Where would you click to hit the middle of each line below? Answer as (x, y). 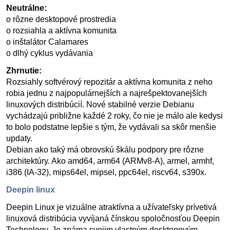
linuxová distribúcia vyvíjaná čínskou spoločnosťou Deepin (113, 218)
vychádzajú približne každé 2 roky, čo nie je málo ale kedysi (114, 116)
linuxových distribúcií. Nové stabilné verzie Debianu (100, 104)
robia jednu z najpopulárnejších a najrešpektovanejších (107, 93)
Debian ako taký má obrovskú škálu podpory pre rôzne (105, 150)
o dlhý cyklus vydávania (50, 53)
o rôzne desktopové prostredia (61, 19)
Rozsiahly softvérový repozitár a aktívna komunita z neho (109, 82)
